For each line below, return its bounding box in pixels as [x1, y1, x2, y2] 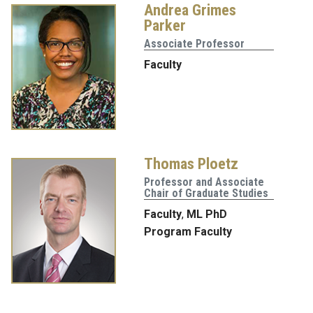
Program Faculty [144, 225, 232, 239]
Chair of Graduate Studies [144, 187, 268, 201]
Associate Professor [144, 37, 245, 51]
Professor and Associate [144, 175, 264, 189]
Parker [144, 16, 186, 35]
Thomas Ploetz [144, 154, 238, 173]
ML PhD [187, 208, 227, 221]
